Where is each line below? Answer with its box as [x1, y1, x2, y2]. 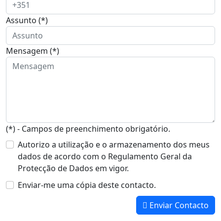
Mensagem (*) [6, 45, 59, 56]
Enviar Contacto [147, 199, 209, 211]
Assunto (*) [6, 14, 48, 26]
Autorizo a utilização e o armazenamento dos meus [18, 139, 210, 150]
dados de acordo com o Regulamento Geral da [18, 150, 192, 162]
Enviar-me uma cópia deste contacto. [18, 179, 156, 190]
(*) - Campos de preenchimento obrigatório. [6, 123, 170, 134]
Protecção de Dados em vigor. [18, 162, 129, 174]
